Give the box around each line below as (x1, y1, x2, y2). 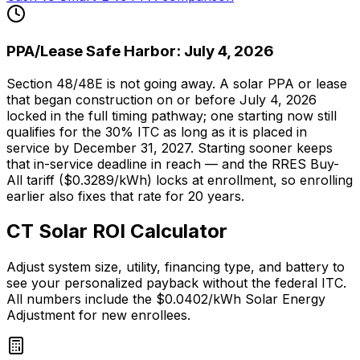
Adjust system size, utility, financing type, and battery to (6, 259, 345, 276)
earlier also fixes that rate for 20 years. (6, 187, 244, 204)
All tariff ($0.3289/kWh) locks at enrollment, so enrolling (6, 171, 353, 188)
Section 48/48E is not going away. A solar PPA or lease (6, 75, 347, 92)
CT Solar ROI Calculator (6, 219, 227, 243)
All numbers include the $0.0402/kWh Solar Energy (6, 291, 325, 308)
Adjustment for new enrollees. (6, 307, 190, 324)
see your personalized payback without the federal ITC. (6, 275, 346, 292)
